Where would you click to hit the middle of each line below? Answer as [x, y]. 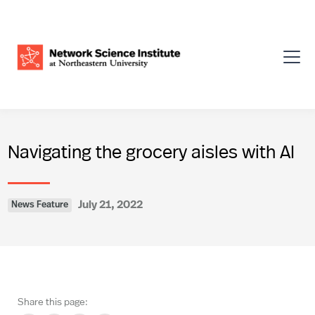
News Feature [40, 205]
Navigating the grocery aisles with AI [151, 151]
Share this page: [53, 301]
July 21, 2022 [110, 204]
